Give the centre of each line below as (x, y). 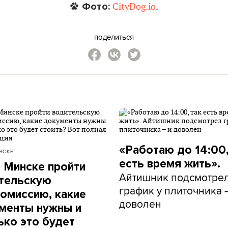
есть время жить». (170, 164)
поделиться (114, 37)
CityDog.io (134, 7)
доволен (140, 204)
